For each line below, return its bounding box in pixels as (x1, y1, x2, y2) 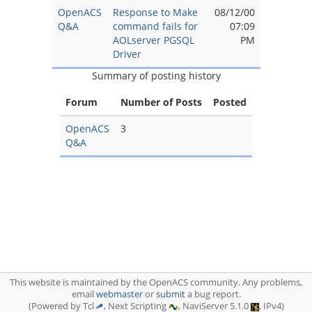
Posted (213, 95, 247, 109)
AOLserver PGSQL (112, 33, 194, 47)
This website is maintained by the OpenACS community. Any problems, (10, 276, 302, 288)
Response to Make (112, 6, 198, 19)
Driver (112, 47, 141, 61)
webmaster (95, 288, 143, 300)
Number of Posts (120, 95, 202, 109)
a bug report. (185, 288, 241, 300)
